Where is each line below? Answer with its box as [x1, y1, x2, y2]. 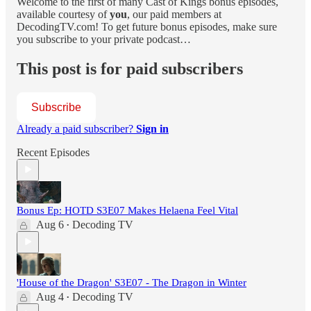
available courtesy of [17, 8, 110, 20]
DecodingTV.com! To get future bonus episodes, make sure [17, 20, 277, 33]
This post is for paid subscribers [17, 59, 243, 78]
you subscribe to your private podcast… [17, 33, 191, 45]
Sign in [136, 122, 169, 135]
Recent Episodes [17, 146, 90, 158]
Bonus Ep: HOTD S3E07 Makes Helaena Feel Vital [17, 204, 238, 216]
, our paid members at [127, 8, 221, 20]
